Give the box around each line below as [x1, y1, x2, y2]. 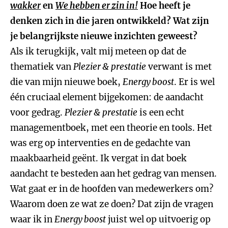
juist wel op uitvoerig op [106, 214, 211, 225]
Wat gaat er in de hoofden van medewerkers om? [10, 183, 213, 194]
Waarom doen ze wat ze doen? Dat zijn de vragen [10, 198, 213, 210]
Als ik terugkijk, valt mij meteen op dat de [10, 46, 186, 57]
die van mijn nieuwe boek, [10, 76, 123, 88]
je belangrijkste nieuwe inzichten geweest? [10, 31, 197, 42]
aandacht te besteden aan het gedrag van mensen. [10, 168, 217, 179]
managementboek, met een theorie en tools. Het [10, 122, 212, 133]
